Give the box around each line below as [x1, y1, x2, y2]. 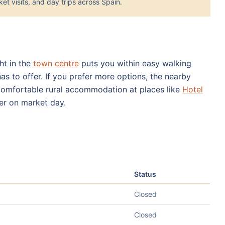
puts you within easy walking [79, 58, 191, 68]
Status [134, 169, 156, 178]
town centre [33, 58, 79, 68]
